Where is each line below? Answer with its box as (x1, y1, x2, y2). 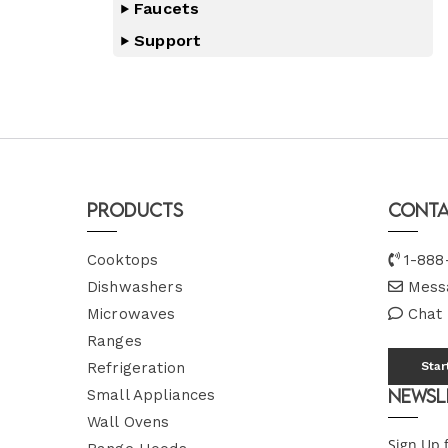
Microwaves (87, 305, 176, 323)
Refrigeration (87, 359, 185, 377)
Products (87, 199, 184, 221)
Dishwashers (87, 278, 183, 296)
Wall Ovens (87, 413, 170, 431)
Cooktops (87, 251, 159, 269)
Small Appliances (87, 386, 216, 404)
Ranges (87, 332, 142, 350)
